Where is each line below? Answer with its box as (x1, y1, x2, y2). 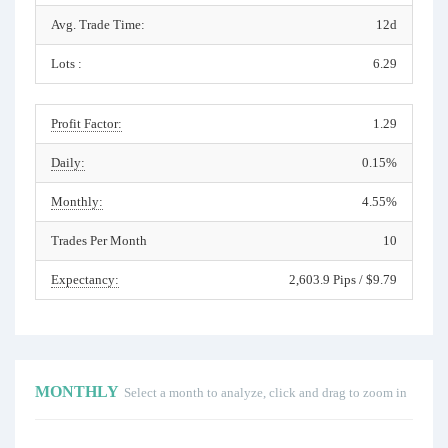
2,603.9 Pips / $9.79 (289, 272, 397, 287)
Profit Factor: (51, 116, 122, 131)
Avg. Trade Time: (51, 17, 145, 32)
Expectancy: (51, 272, 119, 287)
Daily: (51, 155, 85, 170)
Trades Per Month (51, 233, 147, 248)
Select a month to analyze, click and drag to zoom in (124, 385, 407, 400)
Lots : (51, 56, 82, 71)
